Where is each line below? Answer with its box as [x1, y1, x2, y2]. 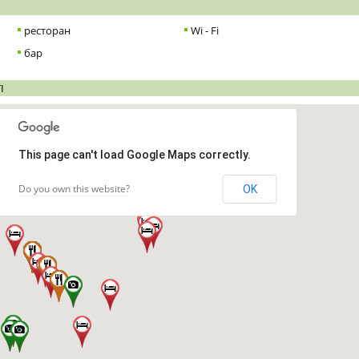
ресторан [24, 23, 71, 38]
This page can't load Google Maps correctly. [18, 148, 251, 161]
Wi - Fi [191, 23, 219, 38]
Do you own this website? [18, 182, 130, 196]
